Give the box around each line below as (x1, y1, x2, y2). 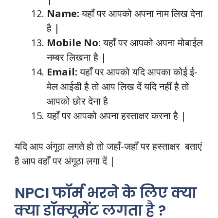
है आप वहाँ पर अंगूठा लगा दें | (15, 154, 115, 167)
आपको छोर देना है (47, 94, 108, 108)
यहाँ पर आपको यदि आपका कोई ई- (80, 65, 198, 78)
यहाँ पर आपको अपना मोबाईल (103, 36, 203, 49)
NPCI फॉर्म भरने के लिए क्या (15, 182, 197, 203)
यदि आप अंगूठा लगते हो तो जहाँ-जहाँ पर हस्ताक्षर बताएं (15, 139, 202, 153)
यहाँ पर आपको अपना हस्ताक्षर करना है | (47, 109, 186, 122)
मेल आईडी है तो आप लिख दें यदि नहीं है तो (47, 79, 189, 93)
